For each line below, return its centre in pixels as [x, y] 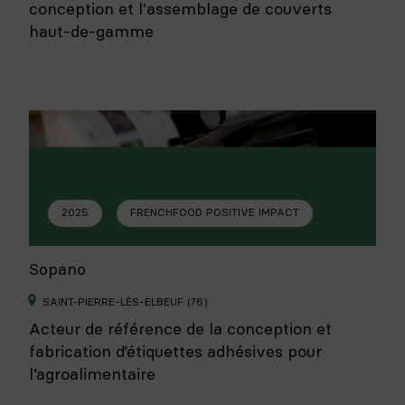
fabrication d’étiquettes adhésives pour [175, 351]
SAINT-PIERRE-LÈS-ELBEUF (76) [125, 301]
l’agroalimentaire [92, 374]
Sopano [57, 269]
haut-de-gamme [91, 31]
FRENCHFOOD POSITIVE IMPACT [214, 212]
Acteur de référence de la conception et [180, 329]
